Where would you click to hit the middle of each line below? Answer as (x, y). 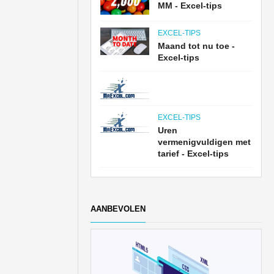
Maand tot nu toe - (197, 46)
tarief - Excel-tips (194, 153)
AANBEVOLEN (118, 209)
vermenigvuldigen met (205, 142)
